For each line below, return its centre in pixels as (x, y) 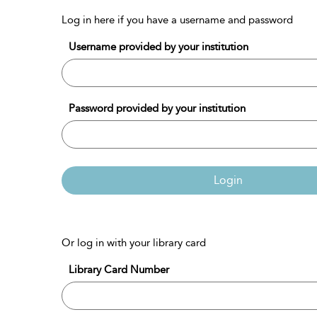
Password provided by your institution (157, 108)
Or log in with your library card (134, 242)
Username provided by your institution (158, 46)
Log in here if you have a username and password (177, 19)
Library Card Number (119, 269)
